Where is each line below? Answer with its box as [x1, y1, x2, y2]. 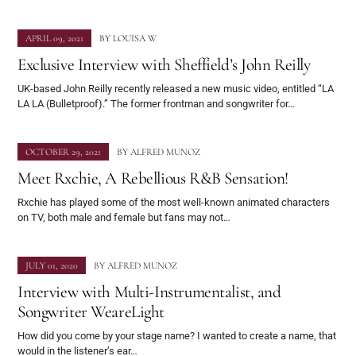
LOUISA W [113, 33, 157, 44]
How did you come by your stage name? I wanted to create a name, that [17, 330, 336, 342]
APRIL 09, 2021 [25, 33, 83, 44]
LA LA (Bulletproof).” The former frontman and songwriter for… [17, 98, 295, 110]
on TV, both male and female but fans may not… [17, 211, 230, 224]
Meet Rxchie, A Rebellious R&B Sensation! [17, 168, 288, 189]
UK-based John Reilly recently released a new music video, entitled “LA [17, 83, 334, 95]
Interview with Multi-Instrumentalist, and [17, 281, 281, 303]
